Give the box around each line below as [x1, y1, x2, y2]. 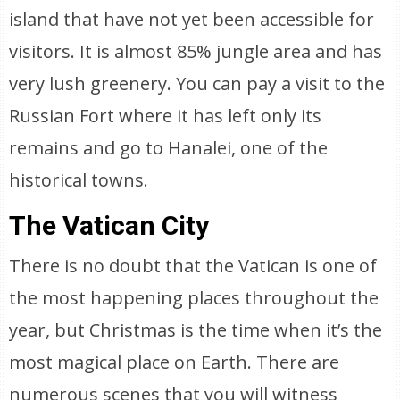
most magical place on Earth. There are [9, 350, 340, 374]
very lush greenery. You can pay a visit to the [9, 71, 386, 96]
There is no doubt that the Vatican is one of [9, 254, 378, 278]
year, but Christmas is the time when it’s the [9, 318, 383, 342]
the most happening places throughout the [9, 286, 379, 310]
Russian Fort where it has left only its [9, 104, 322, 128]
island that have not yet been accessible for [9, 7, 375, 31]
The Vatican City [9, 210, 210, 241]
